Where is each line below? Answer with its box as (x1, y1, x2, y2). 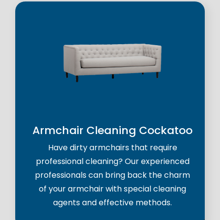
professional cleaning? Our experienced (35, 156, 190, 167)
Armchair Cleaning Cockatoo (32, 123, 192, 138)
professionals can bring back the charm (35, 169, 190, 181)
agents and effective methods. (53, 197, 172, 209)
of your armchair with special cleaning (39, 183, 186, 195)
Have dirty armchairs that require (48, 142, 177, 154)
